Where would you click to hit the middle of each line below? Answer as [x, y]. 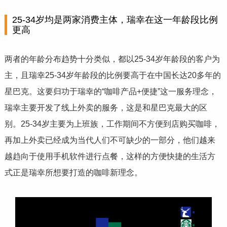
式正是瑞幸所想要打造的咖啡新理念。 [73, 172]
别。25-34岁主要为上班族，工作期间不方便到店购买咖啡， [112, 124]
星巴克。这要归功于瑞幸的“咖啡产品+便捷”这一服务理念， [110, 91]
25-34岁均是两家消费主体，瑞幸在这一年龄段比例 [115, 20]
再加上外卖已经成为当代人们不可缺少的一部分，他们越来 [110, 140]
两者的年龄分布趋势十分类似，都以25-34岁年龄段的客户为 [112, 59]
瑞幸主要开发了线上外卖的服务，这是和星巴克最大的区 [106, 107]
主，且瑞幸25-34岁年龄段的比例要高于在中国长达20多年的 [112, 75]
